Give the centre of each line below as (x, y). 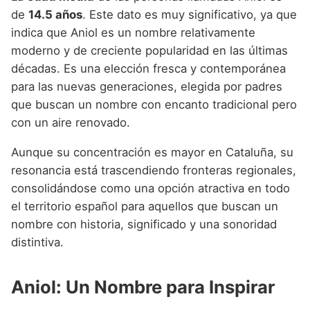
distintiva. (37, 242)
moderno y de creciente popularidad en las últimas (149, 50)
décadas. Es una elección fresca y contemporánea (148, 68)
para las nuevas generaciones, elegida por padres (147, 86)
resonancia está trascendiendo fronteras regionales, (154, 170)
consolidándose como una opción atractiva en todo (151, 188)
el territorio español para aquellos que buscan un (145, 206)
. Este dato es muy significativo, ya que (190, 14)
